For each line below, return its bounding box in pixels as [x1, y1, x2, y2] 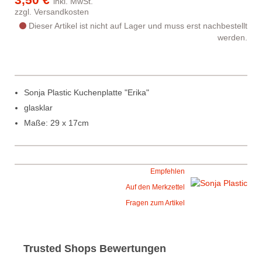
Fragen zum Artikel [126, 199, 185, 207]
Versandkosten [34, 7, 89, 16]
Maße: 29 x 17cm [24, 118, 89, 127]
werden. [218, 33, 247, 42]
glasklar [24, 103, 53, 112]
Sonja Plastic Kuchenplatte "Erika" [24, 88, 149, 97]
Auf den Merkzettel [126, 183, 185, 191]
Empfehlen [150, 167, 185, 175]
